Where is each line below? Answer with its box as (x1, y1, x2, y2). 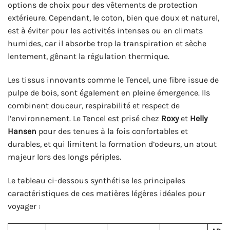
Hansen (8, 126, 36, 137)
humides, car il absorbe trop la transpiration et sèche (8, 39, 206, 49)
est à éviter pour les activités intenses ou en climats (8, 26, 203, 36)
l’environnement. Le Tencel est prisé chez (8, 113, 161, 124)
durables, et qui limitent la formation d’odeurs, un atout (8, 139, 217, 149)
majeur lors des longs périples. (8, 152, 121, 162)
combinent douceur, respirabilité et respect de (8, 101, 180, 111)
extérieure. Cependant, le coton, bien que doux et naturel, (8, 13, 219, 23)
